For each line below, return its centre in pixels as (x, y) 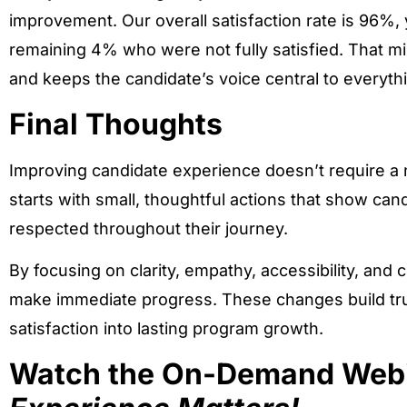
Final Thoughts (116, 124)
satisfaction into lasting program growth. (166, 329)
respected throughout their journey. (149, 228)
